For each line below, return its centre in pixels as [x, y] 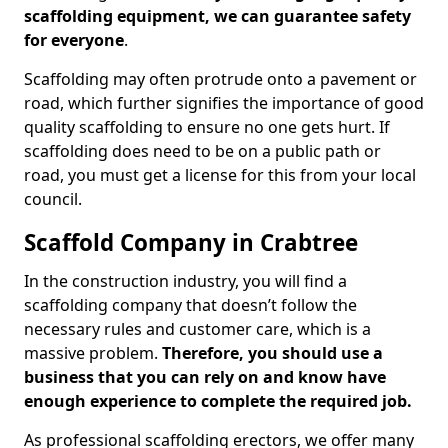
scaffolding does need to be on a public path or [202, 151]
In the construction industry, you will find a [185, 281]
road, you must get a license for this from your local [220, 175]
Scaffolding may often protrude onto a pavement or [220, 79]
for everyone [74, 40]
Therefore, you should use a [272, 353]
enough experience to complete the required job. [218, 401]
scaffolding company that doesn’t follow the [190, 305]
